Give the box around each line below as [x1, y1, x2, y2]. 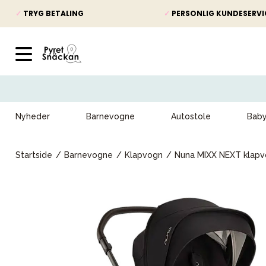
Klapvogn [125, 150, 163, 160]
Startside [15, 150, 52, 160]
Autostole [170, 112, 211, 121]
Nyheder [15, 112, 50, 121]
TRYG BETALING [21, 8, 84, 18]
